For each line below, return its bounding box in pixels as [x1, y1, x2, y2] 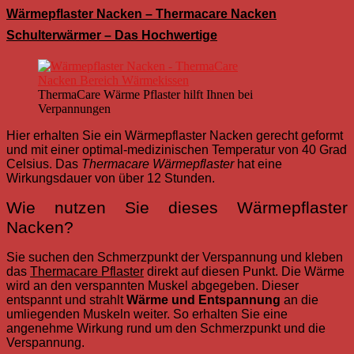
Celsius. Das [6, 157, 81, 171]
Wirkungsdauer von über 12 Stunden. [6, 171, 215, 186]
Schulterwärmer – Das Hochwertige [6, 28, 217, 42]
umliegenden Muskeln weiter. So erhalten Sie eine [6, 307, 288, 322]
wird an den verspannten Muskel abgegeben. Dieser [6, 279, 299, 293]
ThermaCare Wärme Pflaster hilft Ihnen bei [38, 88, 253, 102]
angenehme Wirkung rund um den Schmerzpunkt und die [6, 322, 326, 336]
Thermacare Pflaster [30, 265, 144, 279]
